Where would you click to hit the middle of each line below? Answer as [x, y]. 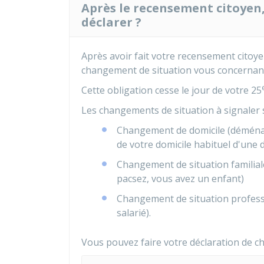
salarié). [134, 213]
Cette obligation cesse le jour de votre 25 [171, 90]
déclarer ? [111, 22]
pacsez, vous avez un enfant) [180, 179]
